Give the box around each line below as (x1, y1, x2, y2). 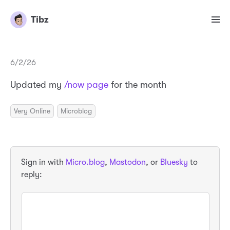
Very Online (14, 107, 50, 116)
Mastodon (109, 157, 146, 167)
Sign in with (21, 157, 66, 167)
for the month (108, 80, 166, 90)
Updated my (10, 80, 64, 90)
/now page (64, 80, 108, 90)
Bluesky (160, 157, 188, 167)
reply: (21, 169, 42, 179)
